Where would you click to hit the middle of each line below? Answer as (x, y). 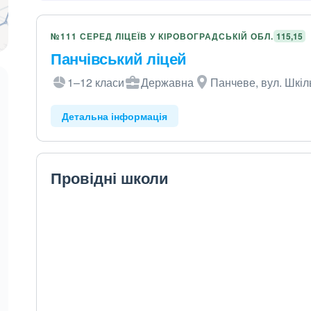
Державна (168, 82)
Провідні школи (110, 178)
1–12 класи (96, 82)
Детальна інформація (115, 116)
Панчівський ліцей (119, 58)
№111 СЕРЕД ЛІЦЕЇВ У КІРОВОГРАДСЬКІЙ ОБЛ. (162, 36)
